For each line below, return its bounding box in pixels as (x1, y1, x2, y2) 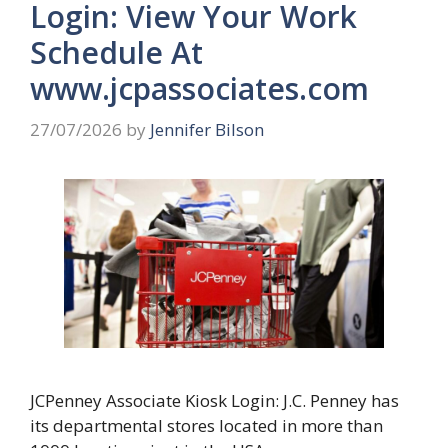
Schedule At (30, 31, 203, 73)
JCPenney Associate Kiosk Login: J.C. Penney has (30, 389, 399, 413)
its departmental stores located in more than (30, 414, 383, 438)
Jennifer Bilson (150, 118, 264, 142)
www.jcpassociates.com (30, 67, 369, 109)
